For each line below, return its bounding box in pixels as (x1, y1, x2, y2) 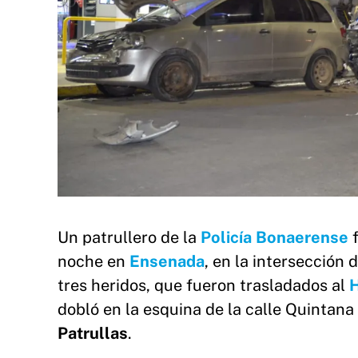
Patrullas (58, 324, 128, 344)
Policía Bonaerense (201, 228, 348, 248)
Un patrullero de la (58, 228, 201, 248)
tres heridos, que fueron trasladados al (58, 276, 349, 296)
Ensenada (129, 252, 205, 272)
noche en (58, 252, 129, 272)
